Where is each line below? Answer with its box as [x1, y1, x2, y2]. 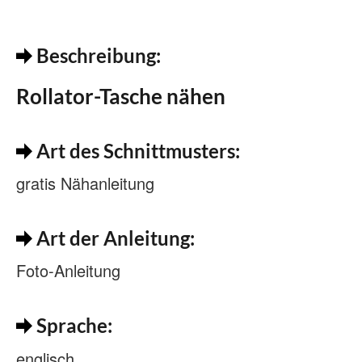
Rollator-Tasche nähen [16, 83, 225, 109]
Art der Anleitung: [32, 226, 195, 250]
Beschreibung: [32, 44, 161, 67]
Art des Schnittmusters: [32, 139, 240, 163]
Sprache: [32, 314, 112, 338]
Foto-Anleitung [16, 259, 120, 283]
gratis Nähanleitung [16, 171, 154, 196]
